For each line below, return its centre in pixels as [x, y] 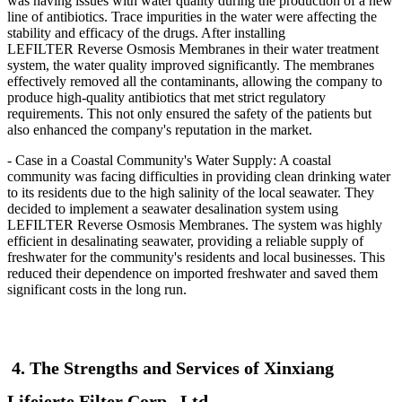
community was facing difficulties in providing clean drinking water [199, 177]
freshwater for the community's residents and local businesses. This [196, 258]
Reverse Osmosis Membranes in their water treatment [228, 49]
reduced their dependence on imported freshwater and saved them [192, 274]
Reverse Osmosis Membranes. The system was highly [230, 225]
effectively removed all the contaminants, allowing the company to [195, 82]
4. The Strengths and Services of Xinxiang [173, 367]
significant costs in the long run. [100, 290]
